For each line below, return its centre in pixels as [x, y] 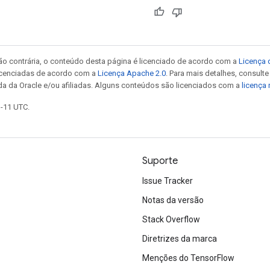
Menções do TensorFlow [188, 258]
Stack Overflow [171, 219]
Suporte [160, 161]
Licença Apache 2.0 [132, 73]
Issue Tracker [168, 181]
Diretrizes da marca [180, 239]
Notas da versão [173, 200]
